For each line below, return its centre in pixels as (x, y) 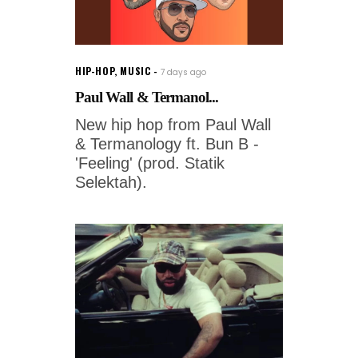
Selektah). (111, 183)
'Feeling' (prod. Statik (150, 163)
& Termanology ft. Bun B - (167, 144)
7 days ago (184, 73)
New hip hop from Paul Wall (173, 125)
